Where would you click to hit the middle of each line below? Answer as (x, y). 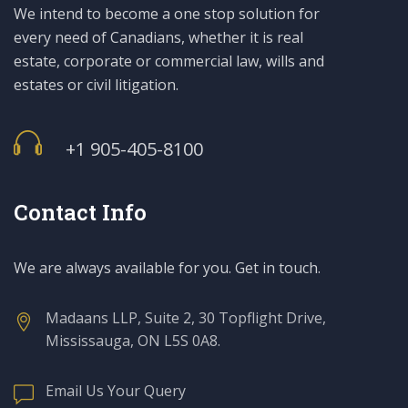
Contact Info (80, 212)
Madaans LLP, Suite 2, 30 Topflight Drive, (186, 317)
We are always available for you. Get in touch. (167, 267)
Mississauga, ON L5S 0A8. (133, 340)
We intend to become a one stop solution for (167, 13)
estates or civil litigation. (96, 84)
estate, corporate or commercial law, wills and (169, 61)
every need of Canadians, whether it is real (158, 37)
